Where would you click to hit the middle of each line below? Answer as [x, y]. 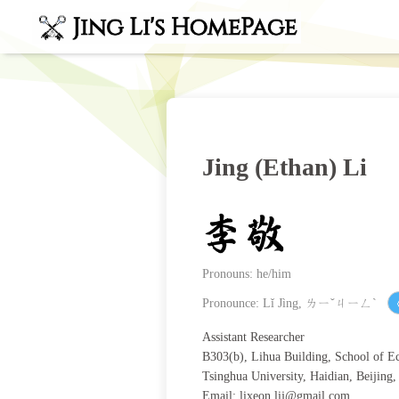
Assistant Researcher [253, 337]
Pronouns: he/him [247, 273]
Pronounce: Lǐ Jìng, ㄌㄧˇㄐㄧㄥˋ [291, 304]
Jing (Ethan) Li [285, 167]
